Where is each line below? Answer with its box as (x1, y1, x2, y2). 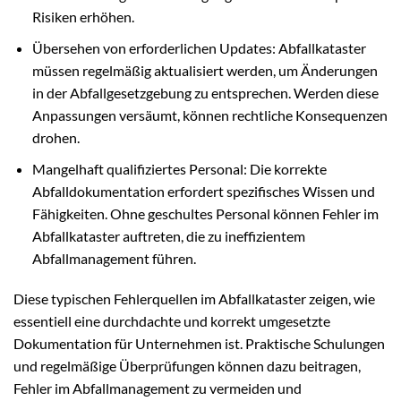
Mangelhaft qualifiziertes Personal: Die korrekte (31, 159, 327, 177)
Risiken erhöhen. (31, 8, 134, 26)
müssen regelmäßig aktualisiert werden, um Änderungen (31, 62, 378, 80)
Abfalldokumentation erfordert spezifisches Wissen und (31, 182, 375, 200)
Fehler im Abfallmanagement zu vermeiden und (13, 380, 302, 397)
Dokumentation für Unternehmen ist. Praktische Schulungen (13, 335, 385, 353)
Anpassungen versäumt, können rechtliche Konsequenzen (31, 107, 388, 124)
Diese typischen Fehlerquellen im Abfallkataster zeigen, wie (13, 290, 375, 308)
